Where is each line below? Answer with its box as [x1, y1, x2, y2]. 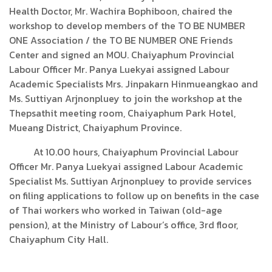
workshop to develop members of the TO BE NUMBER [9, 18, 245, 33]
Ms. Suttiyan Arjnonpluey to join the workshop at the [9, 91, 242, 106]
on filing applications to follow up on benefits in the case [9, 188, 259, 203]
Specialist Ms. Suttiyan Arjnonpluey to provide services [9, 174, 251, 188]
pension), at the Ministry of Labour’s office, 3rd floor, [9, 217, 238, 232]
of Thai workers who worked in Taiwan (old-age [9, 203, 222, 217]
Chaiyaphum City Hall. [9, 232, 108, 246]
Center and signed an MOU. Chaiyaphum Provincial [9, 47, 234, 62]
